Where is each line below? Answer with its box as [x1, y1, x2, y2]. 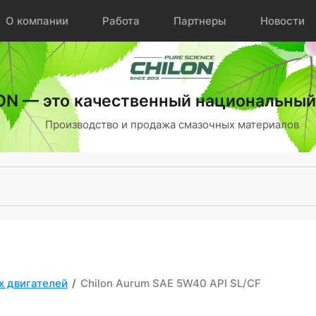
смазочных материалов [178, 117, 299, 131]
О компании [5, 14, 68, 28]
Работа [102, 14, 140, 28]
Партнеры [173, 14, 226, 28]
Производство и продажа [45, 117, 178, 131]
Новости [260, 14, 305, 28]
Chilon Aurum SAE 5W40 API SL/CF [80, 276, 261, 290]
